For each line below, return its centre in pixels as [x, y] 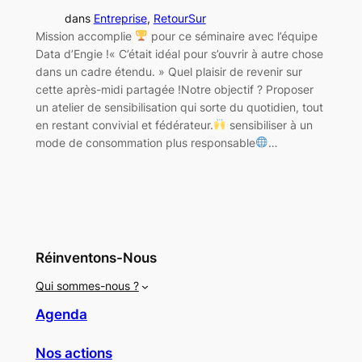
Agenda [61, 315]
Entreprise [120, 18]
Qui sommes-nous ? [87, 286]
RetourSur [179, 18]
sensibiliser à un [270, 124]
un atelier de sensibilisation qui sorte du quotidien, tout [179, 107]
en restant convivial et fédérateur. [124, 124]
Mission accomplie [85, 36]
